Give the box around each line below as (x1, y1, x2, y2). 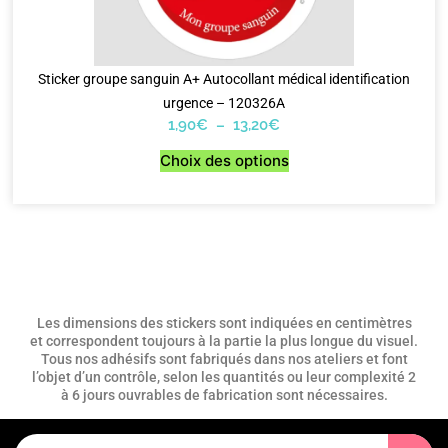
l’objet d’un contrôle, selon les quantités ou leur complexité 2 (32, 369, 416, 386)
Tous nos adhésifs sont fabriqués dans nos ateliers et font (40, 351, 408, 368)
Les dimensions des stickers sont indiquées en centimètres (36, 315, 412, 332)
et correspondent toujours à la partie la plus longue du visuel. (30, 333, 418, 350)
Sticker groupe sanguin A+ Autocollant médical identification (38, 71, 410, 88)
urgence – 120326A (163, 95, 285, 112)
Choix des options (159, 151, 289, 171)
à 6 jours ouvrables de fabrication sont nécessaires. (60, 387, 388, 404)
